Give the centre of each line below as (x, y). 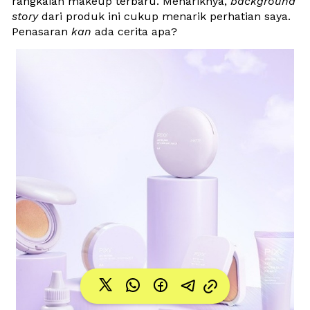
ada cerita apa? (134, 31)
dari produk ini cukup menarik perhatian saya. (164, 16)
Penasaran (42, 31)
